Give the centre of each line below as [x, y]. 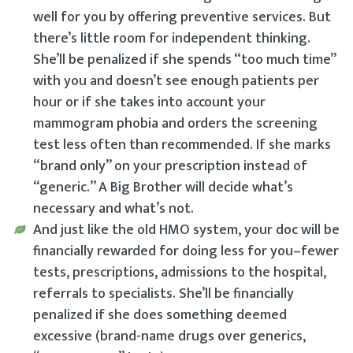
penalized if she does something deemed [160, 315]
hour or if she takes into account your [149, 102]
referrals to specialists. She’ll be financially [163, 294]
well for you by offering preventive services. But [182, 17]
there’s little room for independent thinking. [172, 38]
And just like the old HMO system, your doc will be [186, 230]
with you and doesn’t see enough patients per [176, 81]
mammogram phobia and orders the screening [175, 123]
